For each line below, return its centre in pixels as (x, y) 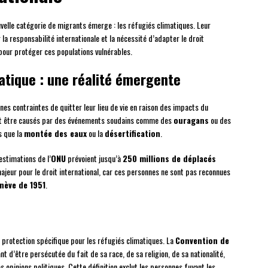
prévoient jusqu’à (94, 159)
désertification (133, 133)
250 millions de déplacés (169, 159)
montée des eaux (55, 133)
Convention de (202, 240)
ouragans (191, 120)
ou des (220, 120)
